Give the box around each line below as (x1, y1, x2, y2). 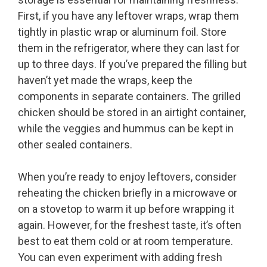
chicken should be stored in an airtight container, (18, 106, 246, 119)
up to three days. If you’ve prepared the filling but (18, 58, 247, 71)
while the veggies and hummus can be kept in (18, 122, 234, 135)
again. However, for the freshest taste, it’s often (18, 219, 241, 232)
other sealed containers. (18, 138, 132, 151)
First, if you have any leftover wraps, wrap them (18, 10, 239, 23)
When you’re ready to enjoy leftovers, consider (18, 170, 237, 184)
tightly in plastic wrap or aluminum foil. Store (18, 26, 226, 39)
